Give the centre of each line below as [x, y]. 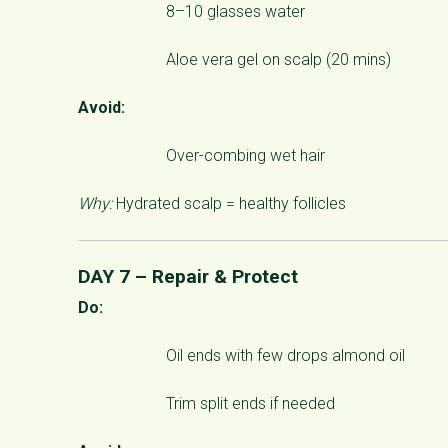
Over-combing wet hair [245, 155]
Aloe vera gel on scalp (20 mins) [278, 59]
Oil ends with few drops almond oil [285, 355]
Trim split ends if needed [250, 403]
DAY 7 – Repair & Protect [188, 276]
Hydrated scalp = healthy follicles [229, 203]
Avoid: [101, 107]
